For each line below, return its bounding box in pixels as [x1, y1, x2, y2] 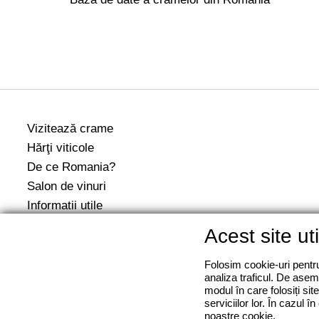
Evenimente [27, 216, 90, 231]
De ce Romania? [27, 159, 115, 174]
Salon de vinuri [27, 178, 106, 193]
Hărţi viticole [27, 140, 94, 155]
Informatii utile [27, 197, 103, 212]
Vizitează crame [27, 120, 113, 135]
